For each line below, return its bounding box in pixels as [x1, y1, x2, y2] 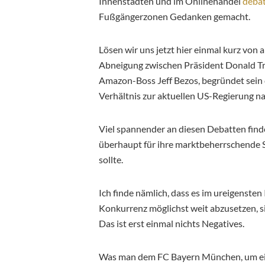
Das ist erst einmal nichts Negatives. [99, 217, 244, 229]
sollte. [99, 153, 123, 165]
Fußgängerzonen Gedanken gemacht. [99, 10, 250, 22]
